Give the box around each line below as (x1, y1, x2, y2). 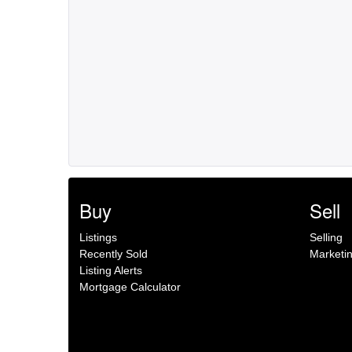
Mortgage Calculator (79, 280, 181, 293)
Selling (310, 231, 343, 244)
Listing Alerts (79, 264, 142, 277)
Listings (79, 231, 117, 244)
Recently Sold (79, 247, 148, 260)
